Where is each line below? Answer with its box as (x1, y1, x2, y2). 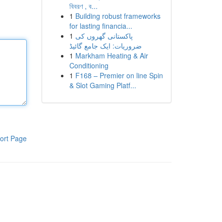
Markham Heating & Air (75, 51, 148, 60)
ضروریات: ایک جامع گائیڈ (69, 41, 142, 51)
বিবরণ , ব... (69, 1, 98, 11)
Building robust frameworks (75, 11, 161, 21)
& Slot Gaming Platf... (69, 80, 136, 90)
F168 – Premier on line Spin (75, 70, 163, 80)
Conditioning (69, 60, 109, 70)
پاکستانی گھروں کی (75, 31, 133, 41)
